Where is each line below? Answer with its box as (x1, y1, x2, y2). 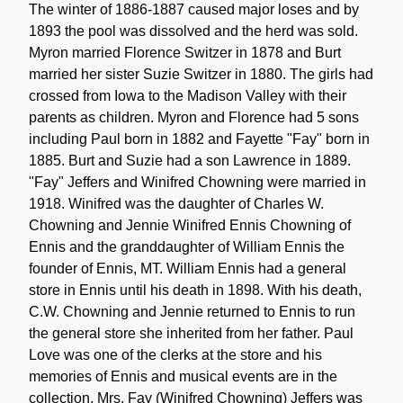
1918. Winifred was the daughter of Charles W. (29, 195, 324, 211)
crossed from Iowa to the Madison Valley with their (29, 87, 346, 103)
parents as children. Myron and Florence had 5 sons (29, 109, 359, 125)
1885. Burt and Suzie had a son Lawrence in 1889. (29, 152, 351, 168)
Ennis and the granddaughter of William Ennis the (29, 238, 345, 255)
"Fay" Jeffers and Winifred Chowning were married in (29, 174, 366, 190)
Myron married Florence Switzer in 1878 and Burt (29, 44, 341, 60)
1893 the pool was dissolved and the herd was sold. (29, 22, 358, 39)
